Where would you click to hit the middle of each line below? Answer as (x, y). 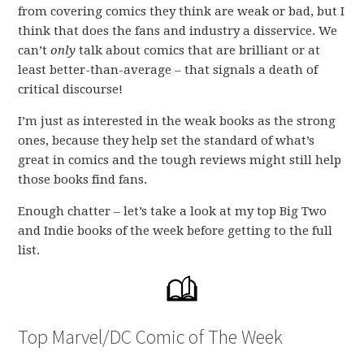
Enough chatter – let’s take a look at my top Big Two (173, 211)
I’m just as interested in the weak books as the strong (177, 121)
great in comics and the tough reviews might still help (180, 160)
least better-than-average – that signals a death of (168, 70)
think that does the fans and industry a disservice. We (178, 31)
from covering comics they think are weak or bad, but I (182, 11)
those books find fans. (83, 180)
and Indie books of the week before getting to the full (175, 231)
